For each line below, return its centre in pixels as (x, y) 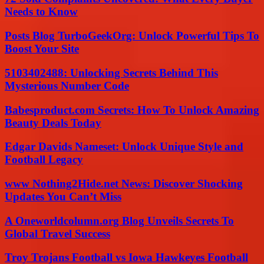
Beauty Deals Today (53, 123)
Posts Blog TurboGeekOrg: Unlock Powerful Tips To (132, 36)
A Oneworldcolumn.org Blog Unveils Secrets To (119, 220)
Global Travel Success (57, 233)
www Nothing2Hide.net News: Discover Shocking (124, 183)
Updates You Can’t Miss (63, 196)
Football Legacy (44, 160)
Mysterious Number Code (67, 85)
